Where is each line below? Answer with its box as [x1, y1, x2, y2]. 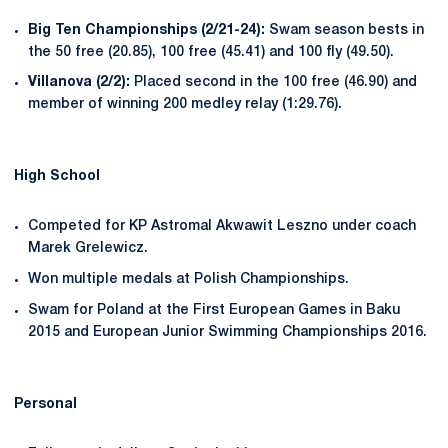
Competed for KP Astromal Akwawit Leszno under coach [28, 220, 416, 234]
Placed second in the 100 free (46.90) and [130, 76, 417, 90]
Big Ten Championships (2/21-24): [28, 23, 265, 37]
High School [14, 170, 100, 184]
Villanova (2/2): [28, 76, 130, 90]
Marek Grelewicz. [28, 242, 148, 256]
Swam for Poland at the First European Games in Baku [28, 303, 400, 317]
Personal [14, 397, 77, 411]
